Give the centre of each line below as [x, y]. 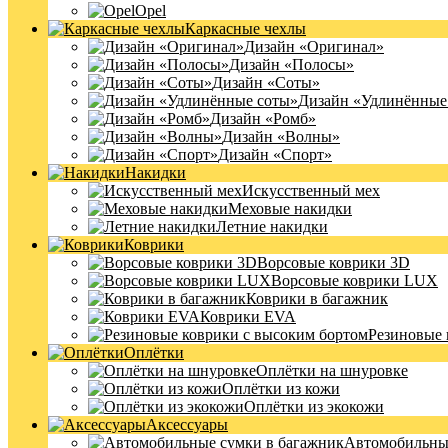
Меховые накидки [290, 208]
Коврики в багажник [317, 298]
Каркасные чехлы [245, 28]
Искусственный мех [311, 190]
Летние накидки [272, 226]
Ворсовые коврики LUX [354, 280]
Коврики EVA [248, 316]
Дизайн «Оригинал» [314, 46]
